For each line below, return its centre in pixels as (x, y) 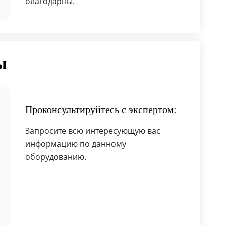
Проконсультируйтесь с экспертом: (101, 109)
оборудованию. (55, 157)
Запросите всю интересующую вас (92, 131)
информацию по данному (75, 144)
